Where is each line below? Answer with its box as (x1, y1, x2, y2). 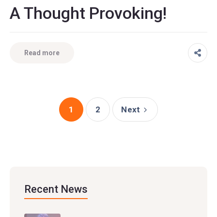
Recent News (24, 183, 88, 195)
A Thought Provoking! (10, 3, 167, 23)
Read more (24, 48, 60, 57)
